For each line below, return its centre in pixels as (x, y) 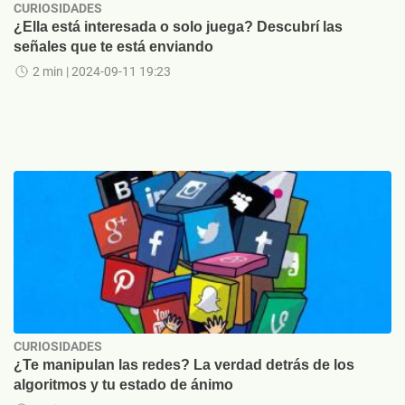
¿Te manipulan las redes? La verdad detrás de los (184, 365)
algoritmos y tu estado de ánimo (123, 385)
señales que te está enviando (113, 47)
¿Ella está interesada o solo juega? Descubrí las (178, 27)
